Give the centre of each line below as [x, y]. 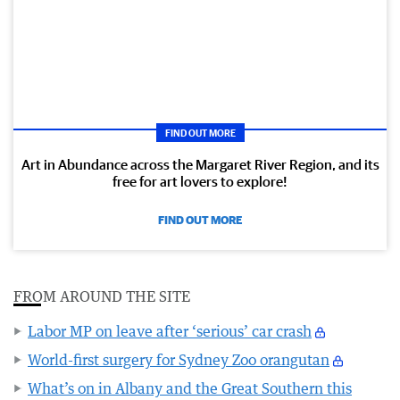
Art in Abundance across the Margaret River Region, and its [200, 164]
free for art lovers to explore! [200, 181]
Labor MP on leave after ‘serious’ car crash [170, 331]
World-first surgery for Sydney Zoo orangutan [179, 359]
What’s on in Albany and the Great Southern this [190, 388]
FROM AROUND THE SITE [102, 296]
